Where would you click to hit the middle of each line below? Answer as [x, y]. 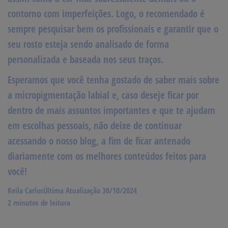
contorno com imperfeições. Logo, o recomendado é [106, 13]
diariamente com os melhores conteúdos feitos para [107, 156]
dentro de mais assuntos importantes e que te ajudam [111, 110]
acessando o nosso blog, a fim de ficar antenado [99, 141]
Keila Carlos [25, 190]
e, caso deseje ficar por [155, 95]
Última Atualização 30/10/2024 [90, 190]
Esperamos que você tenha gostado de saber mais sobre [113, 80]
